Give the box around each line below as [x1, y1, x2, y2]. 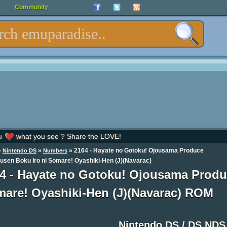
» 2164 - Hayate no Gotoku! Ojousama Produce [67, 147, 204, 154]
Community [15, 4, 48, 11]
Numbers [43, 147, 67, 154]
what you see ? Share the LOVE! [14, 132, 121, 140]
